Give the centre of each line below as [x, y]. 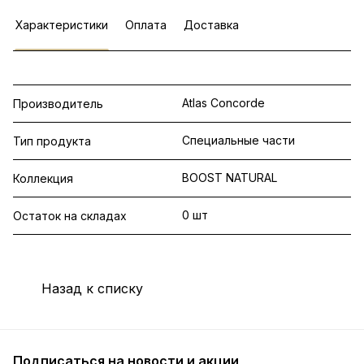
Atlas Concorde [223, 103]
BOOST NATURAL [230, 178]
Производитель [58, 104]
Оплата [146, 25]
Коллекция [43, 179]
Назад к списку [92, 288]
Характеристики [62, 25]
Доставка [211, 25]
